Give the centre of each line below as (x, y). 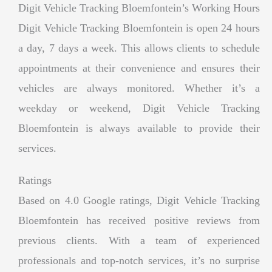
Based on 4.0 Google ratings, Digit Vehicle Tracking (139, 200)
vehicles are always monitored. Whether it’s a (139, 88)
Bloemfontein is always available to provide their (139, 128)
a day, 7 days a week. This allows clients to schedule (139, 48)
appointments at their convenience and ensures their (139, 68)
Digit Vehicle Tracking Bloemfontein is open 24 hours (139, 28)
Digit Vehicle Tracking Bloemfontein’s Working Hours (139, 8)
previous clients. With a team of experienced (139, 240)
